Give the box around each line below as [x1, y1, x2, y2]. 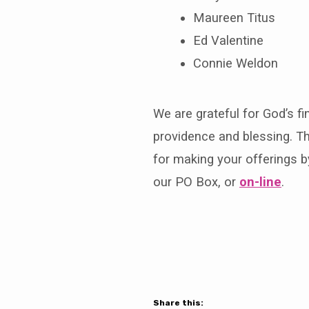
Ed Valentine [192, 32, 263, 48]
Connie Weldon [192, 55, 278, 70]
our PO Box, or [153, 174, 239, 189]
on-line [239, 174, 281, 189]
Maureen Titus [192, 10, 275, 25]
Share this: [153, 297, 203, 308]
